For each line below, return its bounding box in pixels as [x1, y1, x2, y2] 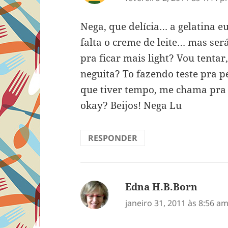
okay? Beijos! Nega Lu [80, 99, 182, 112]
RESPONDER [88, 132, 138, 144]
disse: [197, 180, 224, 194]
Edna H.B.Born [125, 180, 198, 194]
